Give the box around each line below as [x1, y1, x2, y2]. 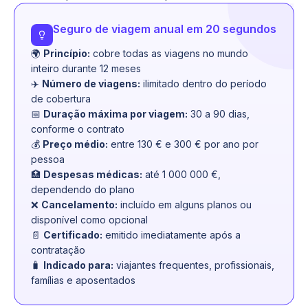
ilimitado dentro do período [140, 78, 267, 89]
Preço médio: [43, 138, 108, 150]
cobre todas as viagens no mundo [90, 47, 248, 59]
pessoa [31, 153, 65, 165]
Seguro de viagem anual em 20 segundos [53, 22, 276, 36]
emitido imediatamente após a [102, 229, 241, 241]
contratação [31, 244, 85, 256]
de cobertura [31, 93, 91, 104]
